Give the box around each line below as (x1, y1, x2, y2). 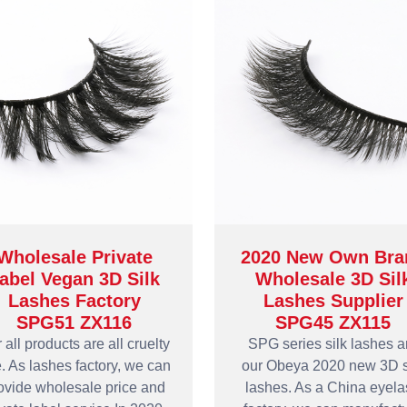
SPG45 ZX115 (275, 313, 391, 333)
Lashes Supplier (263, 291, 403, 311)
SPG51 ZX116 (16, 313, 132, 333)
